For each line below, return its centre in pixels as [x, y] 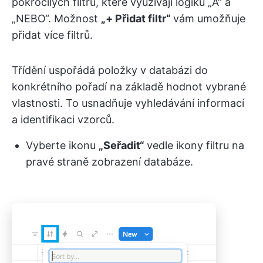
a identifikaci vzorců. [63, 119]
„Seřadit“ [123, 145]
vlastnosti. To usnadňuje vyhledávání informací [128, 103]
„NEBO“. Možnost [56, 18]
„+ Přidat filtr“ [137, 18]
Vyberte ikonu [62, 145]
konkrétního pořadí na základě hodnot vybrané [129, 86]
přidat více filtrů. [52, 35]
